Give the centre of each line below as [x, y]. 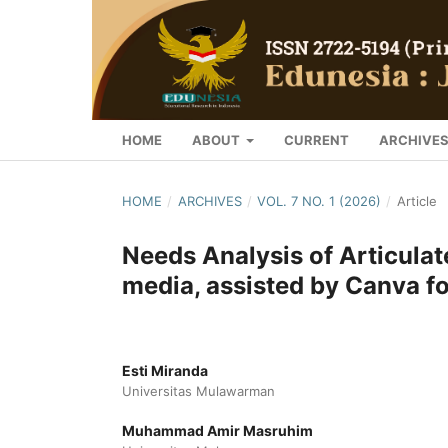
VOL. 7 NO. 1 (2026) [319, 200]
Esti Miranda [165, 370]
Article [416, 200]
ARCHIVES [209, 200]
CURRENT [317, 139]
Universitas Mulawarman [198, 390]
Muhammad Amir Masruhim [217, 430]
